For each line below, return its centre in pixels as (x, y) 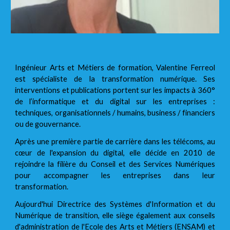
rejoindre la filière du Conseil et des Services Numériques (115, 164)
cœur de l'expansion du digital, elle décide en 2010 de (115, 152)
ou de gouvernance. (48, 124)
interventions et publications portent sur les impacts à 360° (115, 90)
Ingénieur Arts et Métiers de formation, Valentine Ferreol (115, 67)
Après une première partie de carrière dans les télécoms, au (115, 141)
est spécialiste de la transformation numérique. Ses (115, 79)
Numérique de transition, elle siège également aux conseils (115, 215)
